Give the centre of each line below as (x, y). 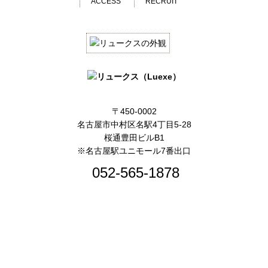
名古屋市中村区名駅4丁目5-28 (134, 124)
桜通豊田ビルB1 (134, 137)
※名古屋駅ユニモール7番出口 (134, 150)
